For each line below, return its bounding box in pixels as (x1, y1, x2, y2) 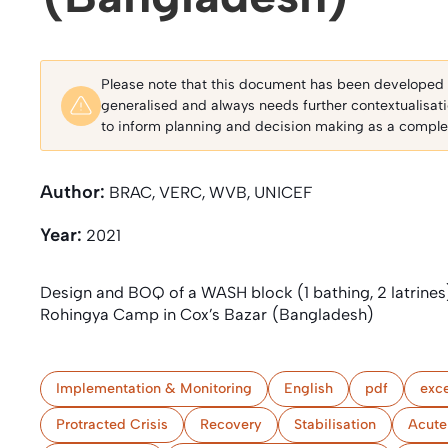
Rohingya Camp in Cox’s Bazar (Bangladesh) (40, 305, 375, 324)
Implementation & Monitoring (56, 380, 252, 397)
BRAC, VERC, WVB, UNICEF (105, 183, 313, 202)
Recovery (200, 416, 262, 433)
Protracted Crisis (56, 416, 168, 433)
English (284, 380, 333, 397)
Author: (40, 181, 105, 203)
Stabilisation (294, 416, 376, 433)
